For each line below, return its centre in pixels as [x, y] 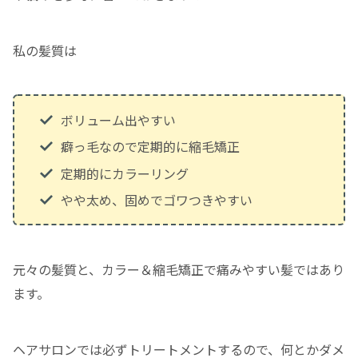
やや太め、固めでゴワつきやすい [156, 199]
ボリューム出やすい [118, 120]
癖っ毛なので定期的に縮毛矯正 [150, 147]
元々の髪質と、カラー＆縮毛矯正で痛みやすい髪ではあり [179, 270]
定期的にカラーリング [124, 173]
